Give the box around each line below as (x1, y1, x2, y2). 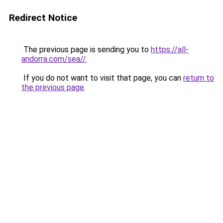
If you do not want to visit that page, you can (21, 73, 183, 83)
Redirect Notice (9, 12, 77, 23)
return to (183, 73, 214, 83)
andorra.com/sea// (21, 54, 86, 64)
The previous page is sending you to (21, 45, 151, 54)
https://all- (151, 45, 189, 54)
